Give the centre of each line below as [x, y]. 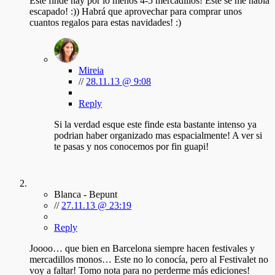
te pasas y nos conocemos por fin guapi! [131, 147]
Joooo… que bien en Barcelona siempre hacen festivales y [142, 249]
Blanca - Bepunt [86, 195]
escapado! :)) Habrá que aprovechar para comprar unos [136, 12]
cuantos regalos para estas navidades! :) [105, 23]
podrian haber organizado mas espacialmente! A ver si [158, 136]
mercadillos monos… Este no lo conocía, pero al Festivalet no [149, 260]
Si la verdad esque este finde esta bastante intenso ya [155, 125]
